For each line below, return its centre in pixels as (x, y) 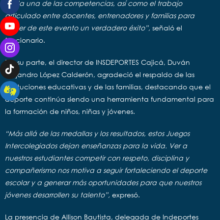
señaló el (166, 27)
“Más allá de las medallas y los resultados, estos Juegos (97, 133)
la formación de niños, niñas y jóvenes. (70, 111)
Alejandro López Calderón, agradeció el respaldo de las (100, 74)
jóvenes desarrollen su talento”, (57, 194)
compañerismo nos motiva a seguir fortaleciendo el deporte (106, 170)
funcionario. (25, 40)
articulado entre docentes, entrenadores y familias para (100, 15)
